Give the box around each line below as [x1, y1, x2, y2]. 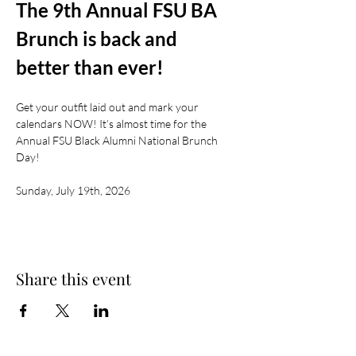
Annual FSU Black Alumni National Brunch [16, 133, 220, 147]
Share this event [16, 268, 131, 289]
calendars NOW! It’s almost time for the [16, 117, 209, 130]
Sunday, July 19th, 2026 [16, 184, 130, 197]
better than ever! [16, 56, 164, 79]
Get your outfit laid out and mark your [16, 100, 201, 114]
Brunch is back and [16, 27, 181, 50]
